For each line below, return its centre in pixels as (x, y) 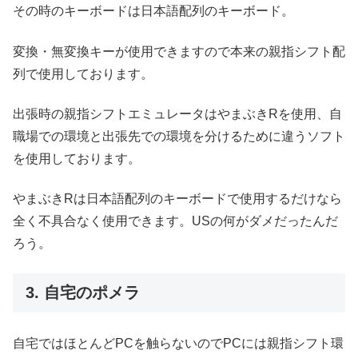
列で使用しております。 (83, 74)
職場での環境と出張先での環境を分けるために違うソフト (179, 136)
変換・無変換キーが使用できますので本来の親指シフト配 (179, 51)
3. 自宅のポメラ (83, 292)
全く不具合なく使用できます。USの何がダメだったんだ (175, 221)
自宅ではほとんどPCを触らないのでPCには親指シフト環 (178, 343)
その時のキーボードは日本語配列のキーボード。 (153, 11)
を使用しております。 (77, 159)
